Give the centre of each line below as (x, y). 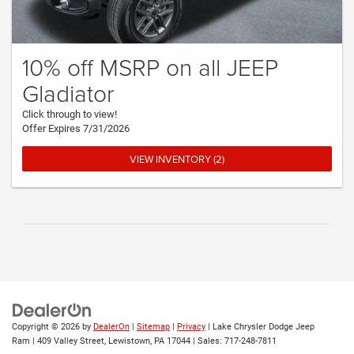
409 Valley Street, (70, 341)
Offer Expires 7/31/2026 (76, 129)
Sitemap (153, 326)
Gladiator (68, 93)
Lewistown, (129, 341)
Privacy (191, 326)
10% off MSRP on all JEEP (150, 67)
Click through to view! (70, 115)
